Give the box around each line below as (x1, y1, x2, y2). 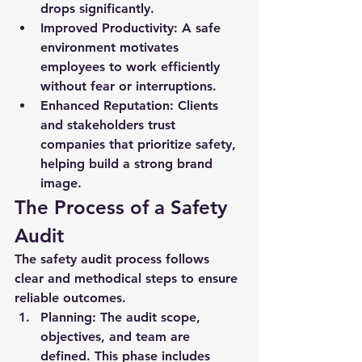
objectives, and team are (40, 329, 194, 344)
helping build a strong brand (40, 156, 217, 171)
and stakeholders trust (40, 117, 179, 133)
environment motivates (40, 40, 183, 55)
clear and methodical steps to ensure (15, 271, 242, 286)
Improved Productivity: (40, 20, 178, 36)
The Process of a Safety (15, 196, 233, 219)
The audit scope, (96, 309, 204, 325)
